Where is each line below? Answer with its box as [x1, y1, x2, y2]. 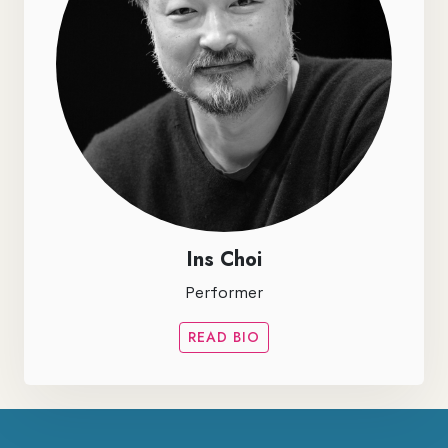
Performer [185, 282, 263, 303]
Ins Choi [186, 244, 262, 274]
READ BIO [188, 326, 260, 347]
